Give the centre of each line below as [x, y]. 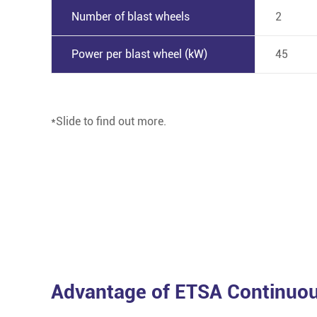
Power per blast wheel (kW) [139, 54]
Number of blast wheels [131, 17]
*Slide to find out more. [109, 122]
